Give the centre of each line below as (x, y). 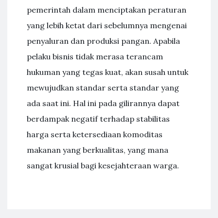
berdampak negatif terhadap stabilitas (98, 119)
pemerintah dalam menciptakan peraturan (107, 10)
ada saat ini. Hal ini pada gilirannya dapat (103, 103)
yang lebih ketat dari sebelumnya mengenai (107, 25)
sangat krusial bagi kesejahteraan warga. (103, 165)
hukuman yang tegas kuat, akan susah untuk (108, 72)
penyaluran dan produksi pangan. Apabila (103, 41)
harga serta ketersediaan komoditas (95, 134)
